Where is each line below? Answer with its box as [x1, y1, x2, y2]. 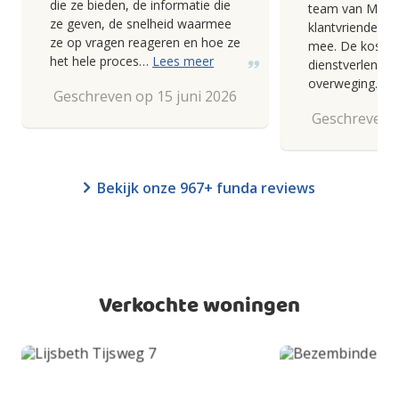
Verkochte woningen [99, 289, 300, 323]
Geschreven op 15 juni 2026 [53, 85, 237, 106]
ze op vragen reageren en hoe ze [50, 33, 240, 51]
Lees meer [152, 52, 214, 69]
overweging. [308, 74, 378, 92]
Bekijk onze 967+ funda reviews [97, 177, 315, 198]
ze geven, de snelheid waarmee [50, 14, 232, 32]
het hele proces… [50, 52, 152, 69]
